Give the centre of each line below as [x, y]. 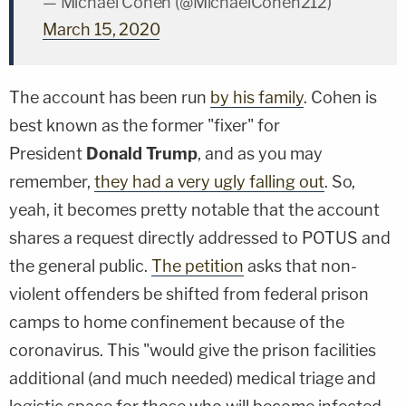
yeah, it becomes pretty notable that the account [194, 209]
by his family [257, 97]
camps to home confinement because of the [177, 322]
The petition [198, 266]
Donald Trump [142, 153]
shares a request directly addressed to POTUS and [200, 237]
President [48, 153]
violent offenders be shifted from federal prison [189, 294]
